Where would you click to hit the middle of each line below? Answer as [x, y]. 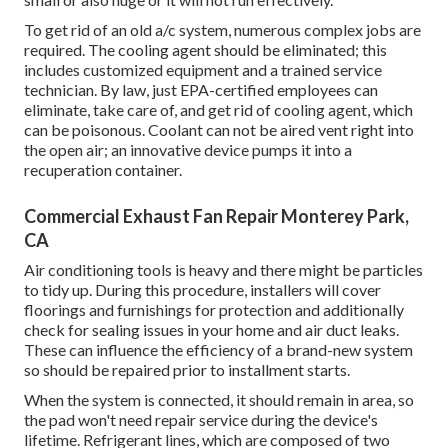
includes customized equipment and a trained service [203, 70]
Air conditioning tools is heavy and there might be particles [223, 270]
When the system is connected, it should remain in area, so [219, 400]
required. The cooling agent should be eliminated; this [205, 50]
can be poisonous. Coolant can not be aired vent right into [219, 130]
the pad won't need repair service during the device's [201, 420]
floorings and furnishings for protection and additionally [214, 310]
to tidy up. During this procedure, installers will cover [202, 290]
